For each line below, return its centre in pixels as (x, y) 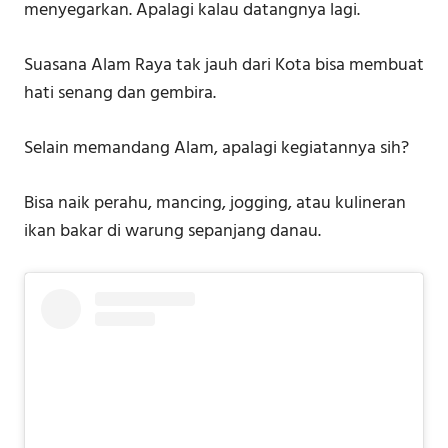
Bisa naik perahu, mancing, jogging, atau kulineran (215, 204)
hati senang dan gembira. (120, 94)
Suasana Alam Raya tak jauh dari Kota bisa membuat (224, 66)
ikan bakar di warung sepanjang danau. (172, 232)
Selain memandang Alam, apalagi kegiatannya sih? (216, 149)
